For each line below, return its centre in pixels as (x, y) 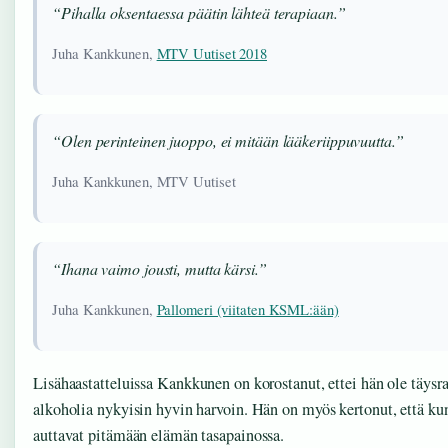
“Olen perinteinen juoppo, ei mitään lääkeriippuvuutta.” (228, 140)
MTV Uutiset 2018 (211, 52)
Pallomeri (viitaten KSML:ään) (247, 308)
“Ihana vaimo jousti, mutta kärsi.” (159, 268)
